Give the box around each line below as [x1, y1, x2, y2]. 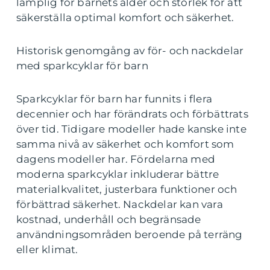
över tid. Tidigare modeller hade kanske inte [16, 122, 246, 135]
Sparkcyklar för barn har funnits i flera [16, 92, 213, 105]
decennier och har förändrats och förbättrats [16, 107, 248, 120]
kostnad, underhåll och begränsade [16, 213, 201, 225]
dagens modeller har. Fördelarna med [16, 152, 216, 165]
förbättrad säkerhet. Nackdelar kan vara [16, 198, 223, 210]
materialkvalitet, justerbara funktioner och [16, 183, 237, 195]
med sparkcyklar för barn [16, 59, 148, 72]
